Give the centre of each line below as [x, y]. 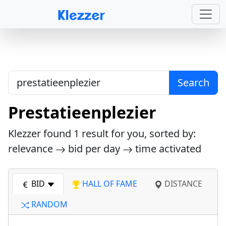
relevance [32, 149]
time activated [167, 149]
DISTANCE [182, 184]
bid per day [94, 149]
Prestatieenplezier [82, 112]
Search [193, 82]
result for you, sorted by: [137, 133]
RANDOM [48, 204]
